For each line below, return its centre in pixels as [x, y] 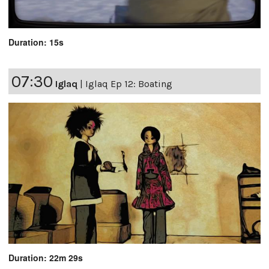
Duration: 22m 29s [46, 258]
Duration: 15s [36, 42]
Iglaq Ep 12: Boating [129, 84]
